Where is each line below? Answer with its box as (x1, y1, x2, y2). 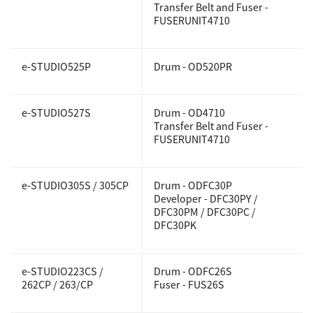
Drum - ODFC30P (154, 178, 232, 192)
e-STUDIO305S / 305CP (22, 178, 129, 192)
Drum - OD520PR (154, 59, 232, 73)
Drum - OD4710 (154, 105, 225, 119)
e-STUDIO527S (22, 105, 91, 119)
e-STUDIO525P (22, 59, 91, 73)
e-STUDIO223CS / (22, 264, 103, 278)
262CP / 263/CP (22, 277, 93, 291)
